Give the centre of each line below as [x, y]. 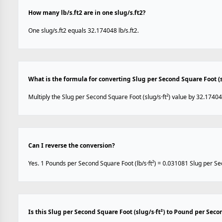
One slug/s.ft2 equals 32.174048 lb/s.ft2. [83, 30]
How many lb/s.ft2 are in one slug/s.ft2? [87, 13]
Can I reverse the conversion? [72, 145]
